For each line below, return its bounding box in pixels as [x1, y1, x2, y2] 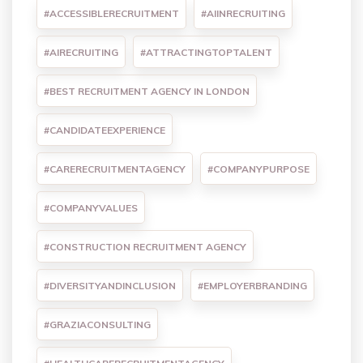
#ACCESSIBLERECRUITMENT [44, 7, 179, 20]
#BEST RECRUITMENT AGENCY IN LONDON [44, 85, 250, 98]
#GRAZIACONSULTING [44, 318, 151, 331]
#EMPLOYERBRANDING [198, 280, 307, 293]
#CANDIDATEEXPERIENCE [44, 124, 165, 137]
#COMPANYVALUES [44, 202, 138, 215]
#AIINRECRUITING [201, 7, 285, 20]
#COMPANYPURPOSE [207, 163, 310, 176]
